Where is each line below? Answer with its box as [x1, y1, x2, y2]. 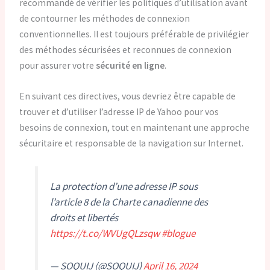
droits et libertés [49, 211, 118, 225]
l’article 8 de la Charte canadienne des [49, 195, 208, 209]
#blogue [161, 227, 195, 240]
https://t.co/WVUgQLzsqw [49, 227, 160, 240]
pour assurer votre [19, 59, 96, 71]
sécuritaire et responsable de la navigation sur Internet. [19, 137, 244, 149]
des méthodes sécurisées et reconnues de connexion [19, 43, 232, 55]
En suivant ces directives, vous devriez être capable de [19, 90, 236, 102]
